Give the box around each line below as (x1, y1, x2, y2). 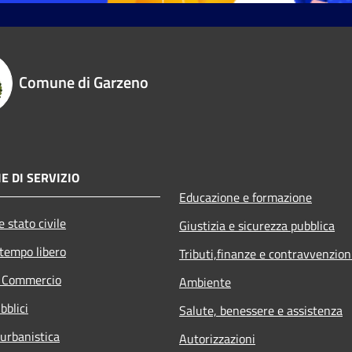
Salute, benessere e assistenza (179, 300, 343, 320)
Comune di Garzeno (19, 69, 148, 94)
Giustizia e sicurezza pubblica (179, 215, 335, 235)
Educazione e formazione (179, 187, 312, 207)
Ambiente (179, 272, 231, 291)
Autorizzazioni (179, 328, 255, 348)
